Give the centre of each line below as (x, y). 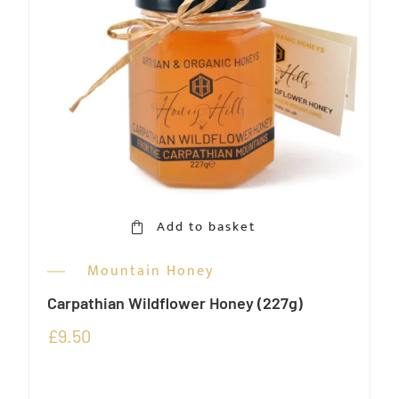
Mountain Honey (151, 272)
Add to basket (206, 227)
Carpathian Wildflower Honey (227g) (175, 303)
